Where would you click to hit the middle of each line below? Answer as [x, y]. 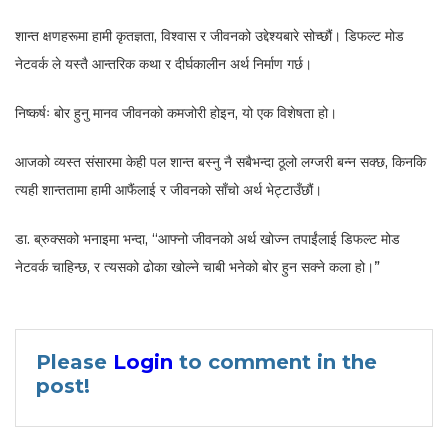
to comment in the [275, 361]
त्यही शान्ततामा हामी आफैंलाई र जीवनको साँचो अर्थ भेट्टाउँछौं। [168, 189]
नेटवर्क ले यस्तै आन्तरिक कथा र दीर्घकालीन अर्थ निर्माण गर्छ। [163, 63]
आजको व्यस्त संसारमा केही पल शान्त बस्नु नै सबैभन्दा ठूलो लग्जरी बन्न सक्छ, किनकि [220, 161]
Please [74, 361]
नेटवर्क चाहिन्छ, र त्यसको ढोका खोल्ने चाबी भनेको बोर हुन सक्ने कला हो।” [197, 266]
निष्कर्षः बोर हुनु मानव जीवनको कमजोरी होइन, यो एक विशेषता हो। [176, 112]
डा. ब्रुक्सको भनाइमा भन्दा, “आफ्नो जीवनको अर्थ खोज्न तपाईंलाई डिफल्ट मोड [207, 238]
